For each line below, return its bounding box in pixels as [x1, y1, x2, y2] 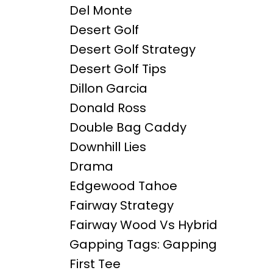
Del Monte [69, 2, 132, 19]
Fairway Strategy [69, 197, 174, 214]
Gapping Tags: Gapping [69, 236, 217, 253]
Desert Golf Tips [69, 60, 166, 78]
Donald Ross [69, 99, 146, 117]
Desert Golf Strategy [69, 41, 196, 58]
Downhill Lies [69, 138, 146, 156]
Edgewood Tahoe [69, 177, 177, 195]
